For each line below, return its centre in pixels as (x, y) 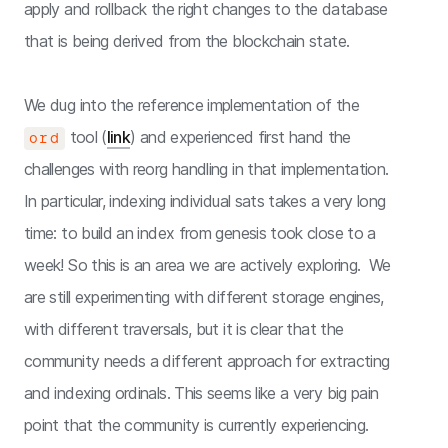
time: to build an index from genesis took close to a (200, 232)
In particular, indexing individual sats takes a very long (205, 200)
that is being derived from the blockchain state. (187, 40)
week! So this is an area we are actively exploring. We (207, 264)
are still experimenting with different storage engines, (204, 296)
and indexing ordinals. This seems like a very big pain (201, 392)
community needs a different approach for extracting (207, 360)
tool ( (86, 136)
